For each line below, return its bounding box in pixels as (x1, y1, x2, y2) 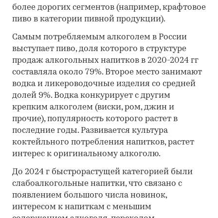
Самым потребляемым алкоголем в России (12, 33, 187, 42)
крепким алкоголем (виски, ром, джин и (12, 103, 174, 112)
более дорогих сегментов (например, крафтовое (12, 3, 206, 12)
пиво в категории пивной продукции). (12, 15, 165, 24)
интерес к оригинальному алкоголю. (12, 150, 161, 159)
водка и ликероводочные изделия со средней (12, 80, 196, 89)
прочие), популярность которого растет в (12, 115, 178, 124)
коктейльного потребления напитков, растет (12, 138, 194, 147)
